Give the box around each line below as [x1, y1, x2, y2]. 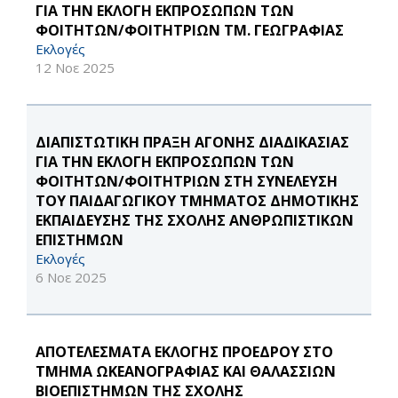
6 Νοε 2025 [36, 268, 107, 286]
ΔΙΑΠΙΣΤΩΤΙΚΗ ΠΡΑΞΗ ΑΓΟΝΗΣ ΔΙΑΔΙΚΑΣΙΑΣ [36, 132, 349, 152]
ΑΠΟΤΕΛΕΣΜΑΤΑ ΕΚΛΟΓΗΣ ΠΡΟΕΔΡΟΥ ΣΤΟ [36, 342, 333, 362]
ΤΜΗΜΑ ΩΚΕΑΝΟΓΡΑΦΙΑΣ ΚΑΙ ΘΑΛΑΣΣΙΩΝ [36, 362, 336, 381]
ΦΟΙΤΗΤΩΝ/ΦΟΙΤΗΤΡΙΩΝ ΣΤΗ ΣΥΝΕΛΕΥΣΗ [36, 171, 338, 191]
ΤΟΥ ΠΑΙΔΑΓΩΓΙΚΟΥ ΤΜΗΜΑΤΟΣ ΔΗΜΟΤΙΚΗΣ [36, 191, 359, 211]
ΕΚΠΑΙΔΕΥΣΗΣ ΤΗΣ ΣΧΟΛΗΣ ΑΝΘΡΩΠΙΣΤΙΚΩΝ [36, 211, 354, 230]
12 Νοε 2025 [36, 59, 115, 76]
